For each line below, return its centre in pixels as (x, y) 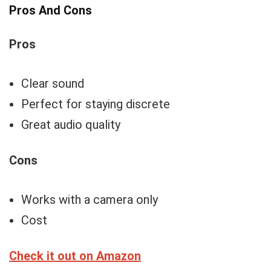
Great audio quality (71, 125)
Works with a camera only (90, 200)
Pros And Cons (51, 10)
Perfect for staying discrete (96, 104)
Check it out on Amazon (75, 256)
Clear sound (53, 83)
